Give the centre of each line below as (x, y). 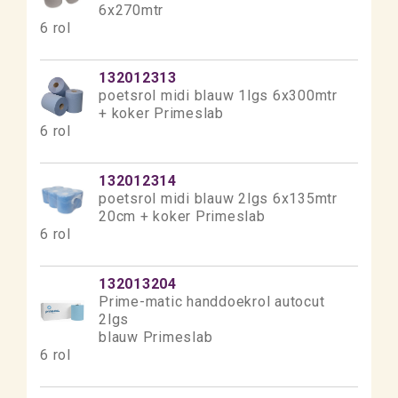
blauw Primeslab (156, 337)
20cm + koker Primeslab (182, 216)
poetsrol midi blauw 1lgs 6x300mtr (218, 96)
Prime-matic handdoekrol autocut (212, 302)
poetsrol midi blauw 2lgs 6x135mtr (218, 199)
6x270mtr (131, 10)
